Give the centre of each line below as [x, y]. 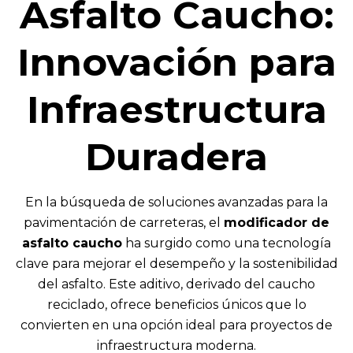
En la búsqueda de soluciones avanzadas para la [176, 202]
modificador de [277, 222]
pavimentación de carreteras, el [124, 222]
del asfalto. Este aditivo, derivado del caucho [176, 284]
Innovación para [176, 62]
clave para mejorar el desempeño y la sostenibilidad [176, 263]
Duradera [176, 156]
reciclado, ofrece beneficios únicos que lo [176, 304]
